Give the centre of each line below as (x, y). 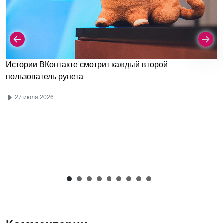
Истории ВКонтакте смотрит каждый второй (87, 64)
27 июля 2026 (34, 97)
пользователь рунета (45, 76)
